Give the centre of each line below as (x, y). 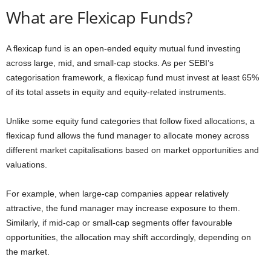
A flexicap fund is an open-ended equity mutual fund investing (123, 48)
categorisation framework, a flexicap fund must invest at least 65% (132, 77)
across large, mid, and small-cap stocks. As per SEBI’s (110, 63)
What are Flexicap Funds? (100, 17)
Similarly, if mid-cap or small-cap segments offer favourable (119, 222)
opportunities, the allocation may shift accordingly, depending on (129, 237)
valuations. (27, 164)
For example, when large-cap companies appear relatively (117, 193)
